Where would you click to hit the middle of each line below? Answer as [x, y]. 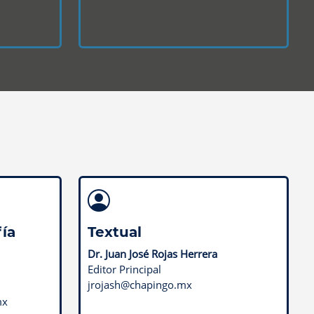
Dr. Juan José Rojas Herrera [152, 253]
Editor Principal [124, 269]
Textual [115, 232]
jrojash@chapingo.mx [140, 284]
